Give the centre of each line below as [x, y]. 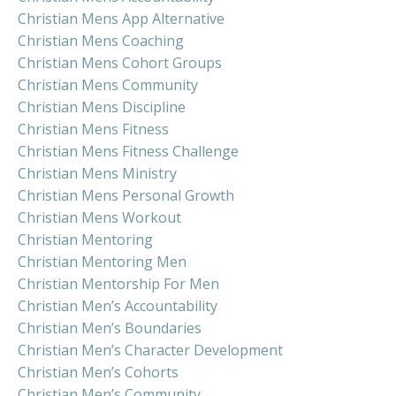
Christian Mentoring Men [102, 262]
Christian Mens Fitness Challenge [128, 152]
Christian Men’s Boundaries [110, 328]
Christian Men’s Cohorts [98, 373]
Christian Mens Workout [99, 218]
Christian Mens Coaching [101, 41]
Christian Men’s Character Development [150, 350]
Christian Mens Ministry [97, 174]
